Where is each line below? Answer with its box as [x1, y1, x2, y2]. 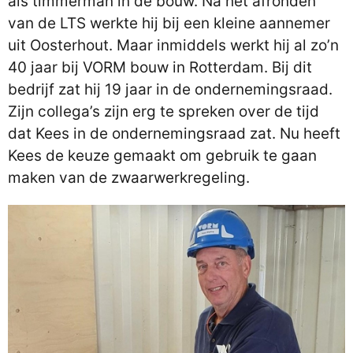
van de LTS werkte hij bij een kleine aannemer [8, 14, 330, 32]
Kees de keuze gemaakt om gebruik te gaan [8, 147, 317, 165]
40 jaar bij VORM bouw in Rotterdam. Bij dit [8, 58, 312, 76]
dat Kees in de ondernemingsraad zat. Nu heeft [8, 124, 340, 143]
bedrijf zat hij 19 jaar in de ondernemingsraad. [8, 80, 333, 98]
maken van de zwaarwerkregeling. [8, 169, 250, 187]
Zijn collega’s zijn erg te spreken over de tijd [8, 102, 319, 121]
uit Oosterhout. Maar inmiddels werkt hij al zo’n [8, 36, 339, 54]
